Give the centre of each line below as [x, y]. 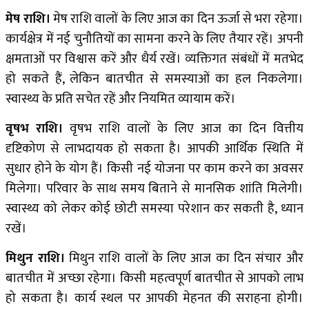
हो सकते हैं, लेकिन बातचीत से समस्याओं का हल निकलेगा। [154, 79]
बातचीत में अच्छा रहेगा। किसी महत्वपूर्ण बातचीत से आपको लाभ [154, 279]
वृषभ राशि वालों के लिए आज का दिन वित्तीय [183, 129]
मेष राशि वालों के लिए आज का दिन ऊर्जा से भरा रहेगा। [177, 19]
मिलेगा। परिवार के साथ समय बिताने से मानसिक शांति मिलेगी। [154, 189]
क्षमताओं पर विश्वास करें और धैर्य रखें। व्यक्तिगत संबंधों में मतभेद [154, 59]
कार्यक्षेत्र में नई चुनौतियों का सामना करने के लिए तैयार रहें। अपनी [154, 39]
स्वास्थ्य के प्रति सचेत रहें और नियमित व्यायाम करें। [121, 99]
